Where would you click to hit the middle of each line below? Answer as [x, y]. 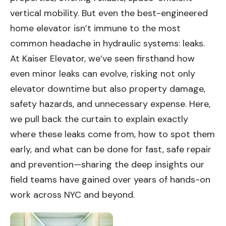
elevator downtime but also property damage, [108, 89]
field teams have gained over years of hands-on [110, 180]
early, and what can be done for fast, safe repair [111, 150]
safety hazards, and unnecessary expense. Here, [110, 104]
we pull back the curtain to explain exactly [99, 119]
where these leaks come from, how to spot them [112, 134]
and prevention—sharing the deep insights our [107, 165]
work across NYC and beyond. [72, 195]
